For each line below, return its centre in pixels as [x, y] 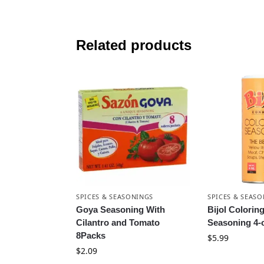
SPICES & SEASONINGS [115, 196]
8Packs [90, 235]
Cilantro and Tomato [118, 222]
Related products [133, 45]
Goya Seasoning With [120, 209]
